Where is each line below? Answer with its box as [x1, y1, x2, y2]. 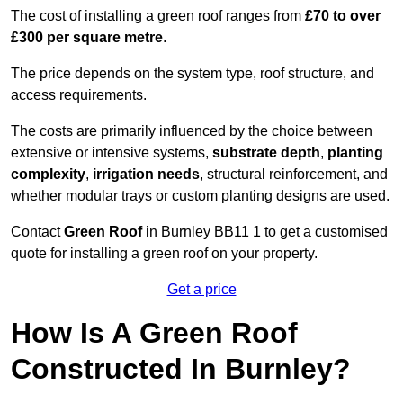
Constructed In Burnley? [11, 353, 351, 386]
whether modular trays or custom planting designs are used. [11, 188, 390, 204]
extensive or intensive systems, [11, 145, 212, 161]
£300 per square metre [11, 30, 163, 46]
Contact [11, 224, 64, 240]
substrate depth [212, 145, 320, 161]
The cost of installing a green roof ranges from [11, 8, 305, 24]
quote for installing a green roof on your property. [11, 246, 318, 262]
